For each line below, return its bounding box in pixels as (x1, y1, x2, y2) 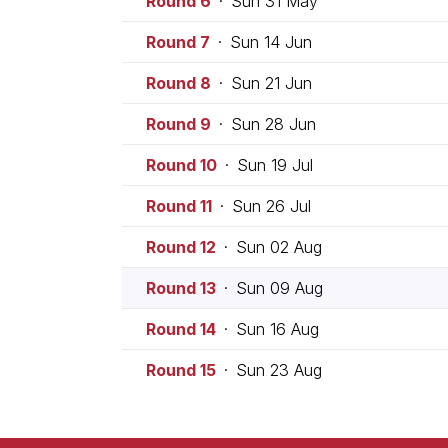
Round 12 (146, 236, 216, 257)
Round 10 (146, 154, 217, 175)
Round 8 (146, 72, 211, 93)
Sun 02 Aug (236, 236, 322, 257)
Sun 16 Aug (236, 318, 319, 339)
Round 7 (146, 31, 210, 52)
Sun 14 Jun (230, 31, 312, 52)
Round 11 (146, 195, 212, 216)
